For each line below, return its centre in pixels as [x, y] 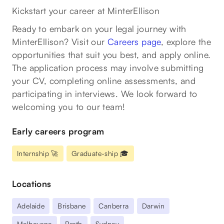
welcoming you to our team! [69, 106]
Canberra [114, 206]
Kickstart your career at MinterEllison [86, 10]
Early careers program [58, 131]
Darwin [153, 206]
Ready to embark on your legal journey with [99, 28]
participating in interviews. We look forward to [105, 93]
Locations [32, 184]
